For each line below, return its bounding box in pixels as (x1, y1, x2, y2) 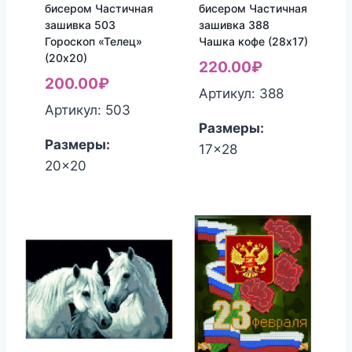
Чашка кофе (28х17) (198, 34, 308, 48)
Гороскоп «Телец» (44, 34, 142, 48)
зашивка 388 (198, 17, 269, 31)
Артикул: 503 (44, 102, 130, 119)
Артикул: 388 (198, 86, 284, 102)
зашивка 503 (44, 17, 115, 31)
